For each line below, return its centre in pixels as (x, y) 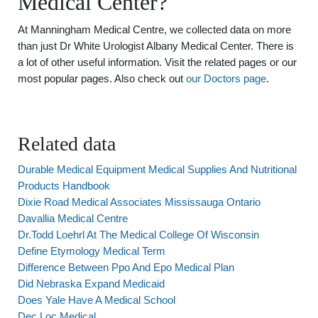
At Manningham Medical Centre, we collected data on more (154, 29)
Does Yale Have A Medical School (97, 300)
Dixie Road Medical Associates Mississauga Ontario (139, 202)
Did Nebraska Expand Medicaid (91, 284)
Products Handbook (64, 186)
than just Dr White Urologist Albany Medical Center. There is (156, 46)
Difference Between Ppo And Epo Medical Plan (126, 267)
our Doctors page (226, 78)
